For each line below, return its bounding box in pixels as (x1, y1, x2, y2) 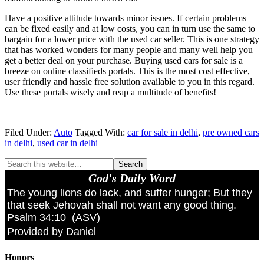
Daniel (66, 225, 96, 237)
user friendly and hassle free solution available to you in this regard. (5, 76, 255, 87)
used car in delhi (37, 137, 98, 148)
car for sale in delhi (127, 127, 198, 137)
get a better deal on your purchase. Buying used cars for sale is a (5, 55, 243, 65)
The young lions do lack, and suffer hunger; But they (7, 186, 252, 199)
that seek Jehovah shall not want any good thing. (7, 199, 236, 211)
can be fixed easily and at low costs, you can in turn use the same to (5, 23, 255, 34)
